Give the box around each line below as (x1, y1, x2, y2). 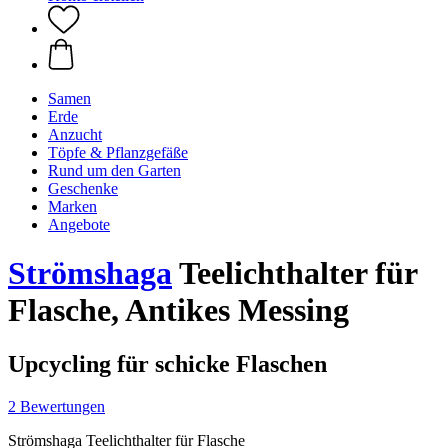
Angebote (48, 216, 110, 233)
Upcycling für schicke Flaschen (8, 350, 327, 377)
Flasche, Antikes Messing (8, 292, 349, 329)
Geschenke (48, 180, 118, 197)
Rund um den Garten (48, 162, 181, 179)
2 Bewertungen (8, 397, 105, 415)
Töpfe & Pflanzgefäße (48, 144, 188, 161)
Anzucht (48, 126, 102, 143)
